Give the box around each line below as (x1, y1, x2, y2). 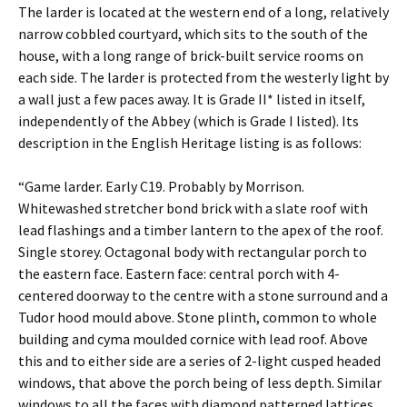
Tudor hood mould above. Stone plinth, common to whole (18, 308, 377, 326)
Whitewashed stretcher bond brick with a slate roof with (18, 199, 368, 217)
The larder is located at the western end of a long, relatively (18, 3, 389, 21)
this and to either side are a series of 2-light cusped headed (18, 352, 381, 370)
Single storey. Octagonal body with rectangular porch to (18, 243, 367, 261)
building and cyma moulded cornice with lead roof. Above (18, 330, 368, 348)
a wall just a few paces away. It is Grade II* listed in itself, (18, 90, 365, 108)
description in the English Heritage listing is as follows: (18, 134, 362, 152)
